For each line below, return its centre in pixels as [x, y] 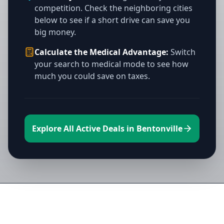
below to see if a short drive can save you [112, 20]
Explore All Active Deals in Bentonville [107, 128]
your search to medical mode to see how [111, 64]
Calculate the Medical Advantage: [101, 52]
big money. [55, 32]
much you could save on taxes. [92, 76]
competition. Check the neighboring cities [113, 8]
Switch [182, 52]
